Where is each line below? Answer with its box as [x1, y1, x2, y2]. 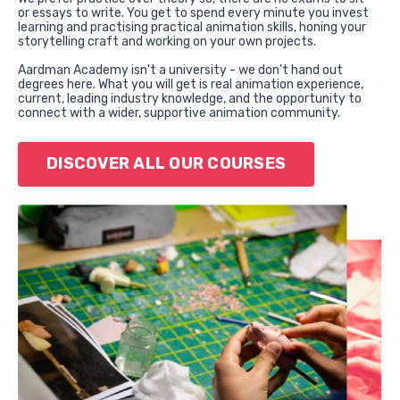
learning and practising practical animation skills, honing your [18, 19, 366, 35]
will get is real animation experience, [155, 76, 363, 92]
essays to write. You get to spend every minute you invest [32, 4, 369, 21]
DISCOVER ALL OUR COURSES [46, 154, 286, 174]
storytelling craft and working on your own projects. [18, 33, 316, 49]
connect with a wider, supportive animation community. [18, 104, 340, 121]
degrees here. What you [18, 76, 155, 92]
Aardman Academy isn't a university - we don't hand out [18, 62, 343, 78]
